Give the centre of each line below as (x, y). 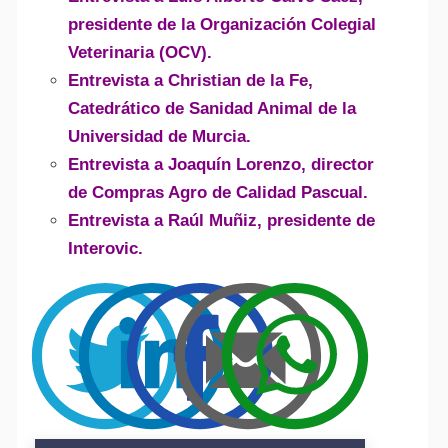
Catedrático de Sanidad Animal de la (211, 108)
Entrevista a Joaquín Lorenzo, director (220, 164)
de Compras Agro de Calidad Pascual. (217, 192)
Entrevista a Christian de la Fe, (190, 80)
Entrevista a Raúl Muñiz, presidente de (221, 220)
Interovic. (105, 248)
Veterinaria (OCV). (139, 52)
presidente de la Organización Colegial (221, 24)
